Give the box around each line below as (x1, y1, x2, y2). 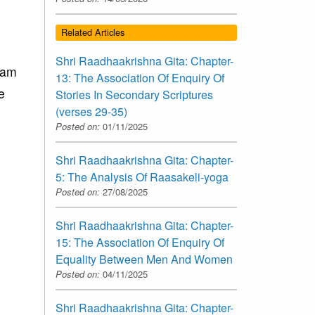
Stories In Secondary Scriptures (56, 86, 213, 103)
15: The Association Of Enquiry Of (56, 233, 224, 250)
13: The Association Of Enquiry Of (56, 69, 224, 86)
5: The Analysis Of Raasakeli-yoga (56, 168, 229, 185)
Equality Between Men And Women (56, 250, 233, 267)
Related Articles (61, 25, 124, 39)
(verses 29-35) (56, 103, 127, 120)
